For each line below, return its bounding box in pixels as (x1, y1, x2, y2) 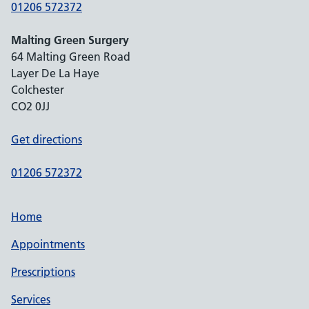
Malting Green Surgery (11, 33, 129, 47)
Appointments (11, 237, 85, 251)
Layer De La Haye (11, 66, 99, 80)
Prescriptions (11, 265, 75, 279)
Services (11, 292, 50, 306)
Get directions (11, 132, 82, 146)
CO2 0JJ (11, 99, 50, 113)
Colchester (11, 83, 64, 97)
